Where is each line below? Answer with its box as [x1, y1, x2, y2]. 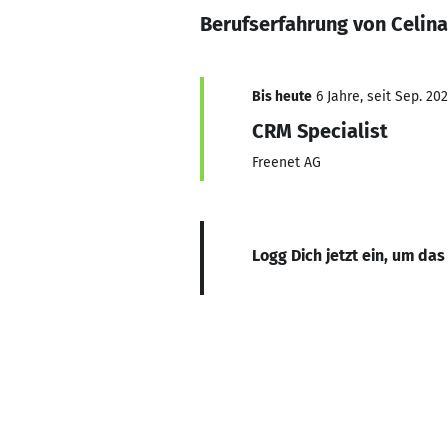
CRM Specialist [252, 119, 388, 143]
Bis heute [252, 88, 312, 105]
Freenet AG [252, 154, 321, 171]
